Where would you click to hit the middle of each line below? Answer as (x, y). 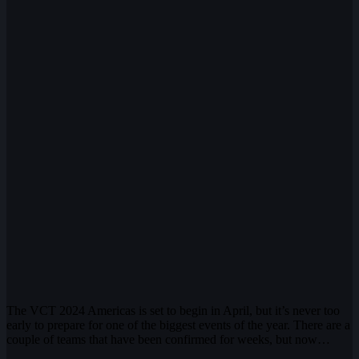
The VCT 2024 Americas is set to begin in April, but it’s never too (173, 311)
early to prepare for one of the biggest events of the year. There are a (178, 325)
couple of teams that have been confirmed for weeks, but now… (168, 340)
